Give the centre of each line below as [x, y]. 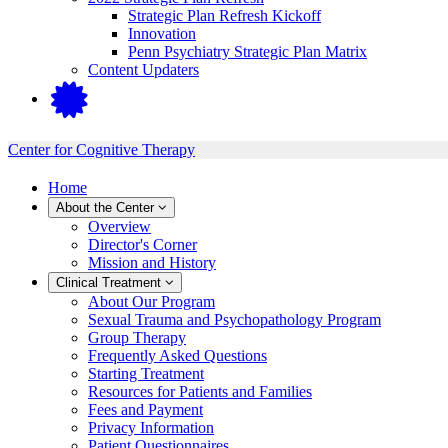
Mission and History [152, 263]
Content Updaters [143, 69]
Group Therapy [137, 338]
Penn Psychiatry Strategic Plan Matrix [247, 51]
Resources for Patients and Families [200, 392]
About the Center [107, 208]
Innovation [162, 33]
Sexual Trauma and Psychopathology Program [234, 320]
